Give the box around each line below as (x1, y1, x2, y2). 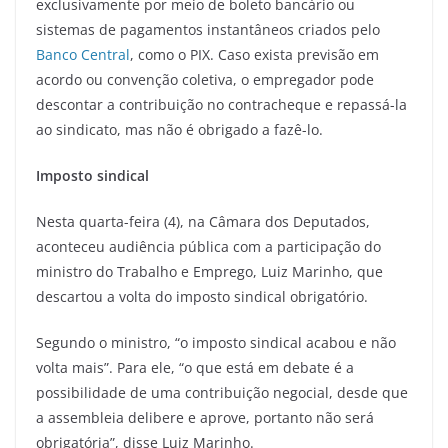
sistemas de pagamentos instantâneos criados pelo (36, 19, 380, 39)
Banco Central (36, 44, 130, 64)
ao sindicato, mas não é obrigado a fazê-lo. (36, 119, 323, 139)
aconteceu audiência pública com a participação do (36, 236, 381, 256)
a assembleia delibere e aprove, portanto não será (36, 407, 374, 427)
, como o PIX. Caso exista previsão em (130, 44, 379, 64)
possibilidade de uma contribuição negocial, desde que (36, 382, 408, 402)
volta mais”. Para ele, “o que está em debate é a (36, 357, 354, 377)
